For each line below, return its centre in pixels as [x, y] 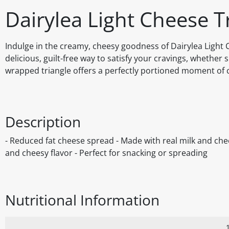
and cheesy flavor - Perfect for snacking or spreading [106, 153]
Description [43, 122]
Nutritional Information [82, 200]
